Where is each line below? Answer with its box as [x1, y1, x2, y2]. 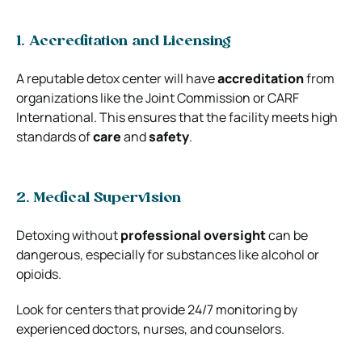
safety [149, 127, 189, 145]
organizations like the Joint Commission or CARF [16, 88, 299, 107]
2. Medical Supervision [16, 190, 181, 206]
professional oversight [120, 225, 266, 244]
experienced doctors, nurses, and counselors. [16, 319, 284, 338]
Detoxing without [16, 225, 120, 244]
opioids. [16, 264, 61, 283]
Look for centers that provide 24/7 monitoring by [16, 300, 297, 318]
